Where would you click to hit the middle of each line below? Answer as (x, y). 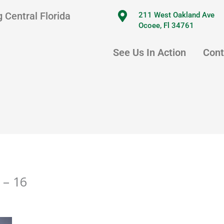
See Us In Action (150, 52)
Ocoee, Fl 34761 (166, 25)
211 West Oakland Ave (177, 15)
